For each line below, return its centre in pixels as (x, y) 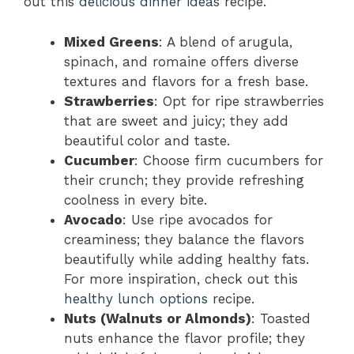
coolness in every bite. (136, 200)
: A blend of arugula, (226, 41)
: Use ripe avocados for (198, 219)
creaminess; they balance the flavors (184, 239)
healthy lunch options (136, 298)
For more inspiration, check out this (181, 279)
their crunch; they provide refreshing (184, 180)
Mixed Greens (111, 41)
